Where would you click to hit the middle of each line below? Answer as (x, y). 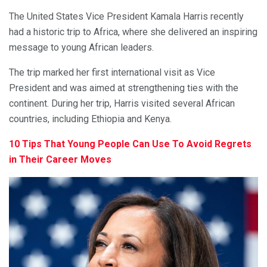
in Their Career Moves (60, 159)
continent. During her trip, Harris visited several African (122, 103)
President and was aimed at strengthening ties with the (124, 88)
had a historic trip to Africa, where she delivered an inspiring (133, 32)
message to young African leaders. (81, 47)
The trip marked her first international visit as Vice (112, 72)
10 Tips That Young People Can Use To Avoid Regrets (130, 144)
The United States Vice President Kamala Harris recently (126, 16)
